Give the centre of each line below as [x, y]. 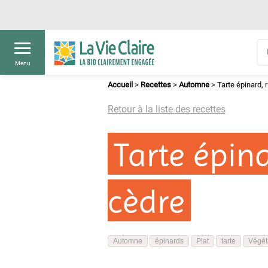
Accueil [120, 85]
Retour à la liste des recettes [166, 109]
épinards [169, 241]
